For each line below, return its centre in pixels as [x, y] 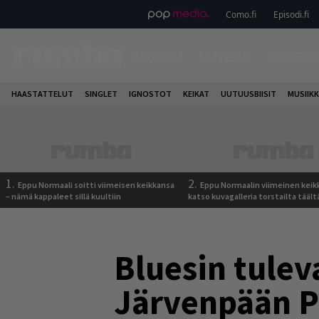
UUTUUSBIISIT [249, 94]
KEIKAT [196, 94]
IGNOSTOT [150, 94]
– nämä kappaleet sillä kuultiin [63, 196]
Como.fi [241, 14]
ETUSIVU [157, 57]
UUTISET [224, 57]
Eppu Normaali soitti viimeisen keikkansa [96, 185]
